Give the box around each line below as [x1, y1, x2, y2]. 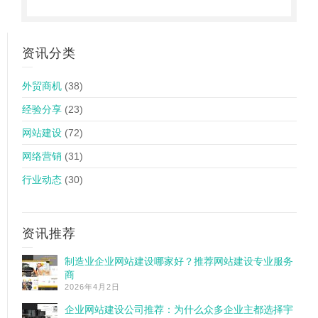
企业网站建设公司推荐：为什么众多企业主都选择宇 [65, 304, 293, 315]
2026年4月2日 [65, 283, 120, 291]
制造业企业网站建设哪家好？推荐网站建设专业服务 [65, 256, 293, 267]
